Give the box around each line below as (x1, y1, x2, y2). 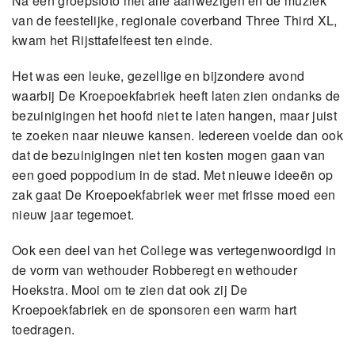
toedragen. (12, 320, 75, 339)
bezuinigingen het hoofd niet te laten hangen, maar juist (12, 106, 337, 125)
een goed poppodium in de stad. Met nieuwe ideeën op (12, 166, 334, 185)
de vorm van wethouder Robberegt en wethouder (12, 261, 298, 280)
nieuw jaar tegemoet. (12, 205, 135, 224)
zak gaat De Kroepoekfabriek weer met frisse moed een (12, 185, 336, 204)
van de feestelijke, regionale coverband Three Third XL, (12, 11, 338, 30)
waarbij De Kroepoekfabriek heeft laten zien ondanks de (12, 86, 341, 105)
